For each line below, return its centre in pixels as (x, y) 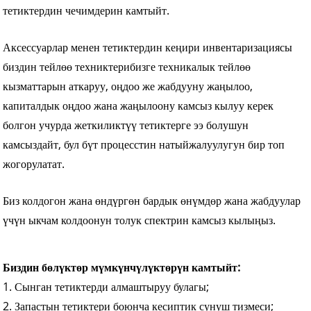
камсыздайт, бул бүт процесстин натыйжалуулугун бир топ (144, 145)
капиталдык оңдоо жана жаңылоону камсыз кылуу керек (138, 106)
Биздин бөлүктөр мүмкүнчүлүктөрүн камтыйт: (122, 268)
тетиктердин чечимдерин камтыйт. (86, 11)
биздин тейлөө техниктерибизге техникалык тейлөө (127, 67)
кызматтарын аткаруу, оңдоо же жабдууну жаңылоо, (128, 86)
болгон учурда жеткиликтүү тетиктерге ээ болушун (126, 125)
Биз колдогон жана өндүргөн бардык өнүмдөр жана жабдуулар (152, 201)
